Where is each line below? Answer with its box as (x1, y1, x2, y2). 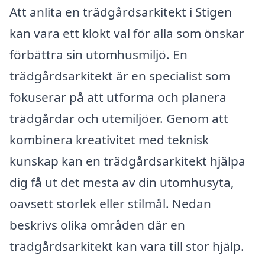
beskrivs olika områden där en (9, 216, 185, 233)
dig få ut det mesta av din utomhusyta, (9, 173, 234, 190)
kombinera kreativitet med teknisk (9, 131, 209, 148)
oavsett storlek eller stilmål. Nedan (9, 195, 211, 212)
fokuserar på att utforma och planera (9, 88, 227, 105)
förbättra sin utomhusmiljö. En (9, 46, 188, 63)
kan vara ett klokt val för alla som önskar (9, 24, 244, 41)
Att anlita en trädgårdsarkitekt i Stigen (9, 3, 232, 20)
